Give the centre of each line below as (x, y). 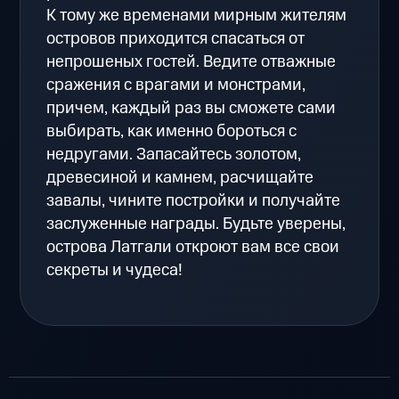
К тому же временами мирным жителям (197, 15)
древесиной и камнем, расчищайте (180, 177)
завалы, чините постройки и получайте (194, 200)
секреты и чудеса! (115, 270)
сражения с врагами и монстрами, (176, 85)
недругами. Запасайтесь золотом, (174, 154)
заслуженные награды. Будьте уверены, (196, 224)
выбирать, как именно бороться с (172, 131)
